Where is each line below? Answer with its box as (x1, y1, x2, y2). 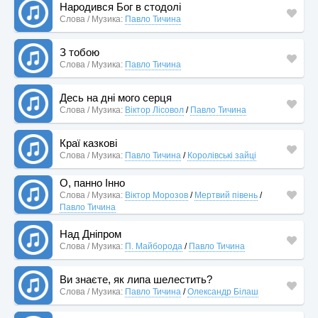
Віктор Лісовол (125, 105, 184, 115)
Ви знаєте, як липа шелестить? (60, 273, 212, 285)
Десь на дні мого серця (60, 92, 172, 104)
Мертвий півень (194, 190, 258, 200)
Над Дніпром (60, 228, 121, 240)
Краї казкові (60, 137, 117, 149)
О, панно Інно (60, 176, 125, 189)
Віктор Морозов (125, 190, 188, 200)
